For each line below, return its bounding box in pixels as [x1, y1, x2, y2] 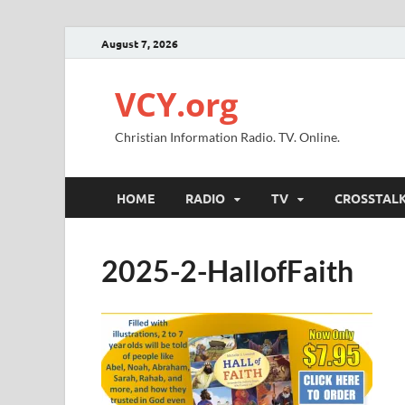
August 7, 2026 [101, 35, 178, 51]
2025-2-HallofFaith [101, 253, 353, 288]
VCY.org [115, 82, 238, 127]
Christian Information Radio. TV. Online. [115, 129, 340, 145]
